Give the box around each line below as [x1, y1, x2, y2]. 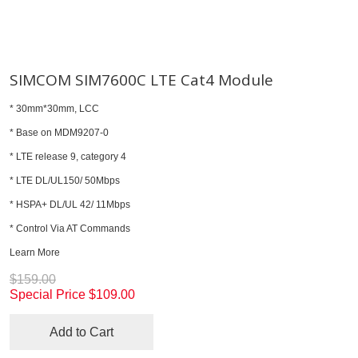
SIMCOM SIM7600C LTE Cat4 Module [10, 69, 273, 90]
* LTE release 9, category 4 [10, 150, 126, 162]
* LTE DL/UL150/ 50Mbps [10, 174, 120, 186]
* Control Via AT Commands [10, 222, 130, 234]
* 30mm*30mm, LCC [10, 102, 99, 114]
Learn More [10, 246, 60, 258]
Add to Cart [50, 324, 113, 339]
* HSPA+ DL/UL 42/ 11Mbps [10, 198, 130, 210]
